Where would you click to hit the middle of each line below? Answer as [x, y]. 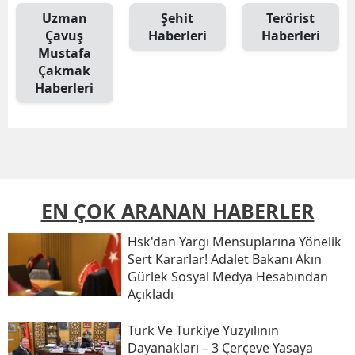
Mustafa [64, 53]
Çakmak [65, 71]
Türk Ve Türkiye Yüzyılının [203, 330]
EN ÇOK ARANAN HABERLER [177, 211]
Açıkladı [150, 294]
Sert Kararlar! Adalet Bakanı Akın [224, 259]
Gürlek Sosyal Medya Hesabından [227, 277]
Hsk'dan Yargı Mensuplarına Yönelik [234, 242]
